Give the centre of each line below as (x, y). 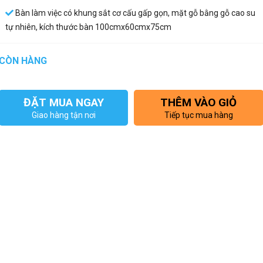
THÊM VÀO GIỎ (199, 102)
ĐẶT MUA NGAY (63, 102)
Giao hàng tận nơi (63, 115)
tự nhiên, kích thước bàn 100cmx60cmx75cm (88, 27)
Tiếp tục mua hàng (198, 115)
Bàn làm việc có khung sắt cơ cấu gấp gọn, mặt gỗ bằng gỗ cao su (134, 13)
